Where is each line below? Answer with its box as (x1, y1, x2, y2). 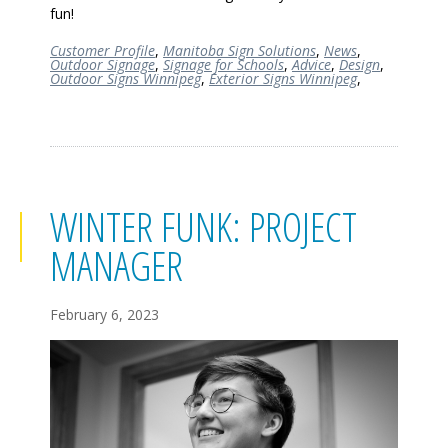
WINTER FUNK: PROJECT (50, 198, 357, 254)
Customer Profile (50, 40, 155, 60)
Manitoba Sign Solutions (163, 40, 316, 60)
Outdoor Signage (50, 54, 155, 74)
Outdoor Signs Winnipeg (50, 68, 201, 88)
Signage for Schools (163, 54, 284, 74)
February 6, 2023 (50, 304, 159, 324)
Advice (292, 54, 331, 74)
